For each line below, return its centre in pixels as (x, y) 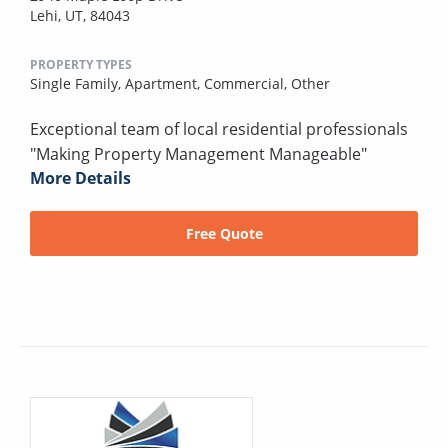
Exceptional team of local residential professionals (219, 129)
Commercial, (247, 84)
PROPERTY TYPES (81, 65)
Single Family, (77, 84)
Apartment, (164, 84)
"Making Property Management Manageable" (198, 154)
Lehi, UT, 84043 (80, 16)
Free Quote (224, 234)
